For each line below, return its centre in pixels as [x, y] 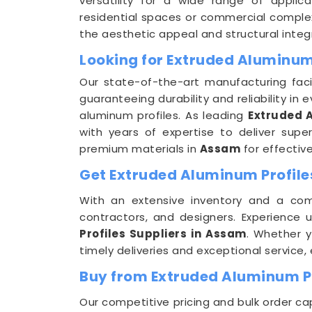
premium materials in [140, 149]
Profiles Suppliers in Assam [163, 234]
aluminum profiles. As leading [164, 115]
